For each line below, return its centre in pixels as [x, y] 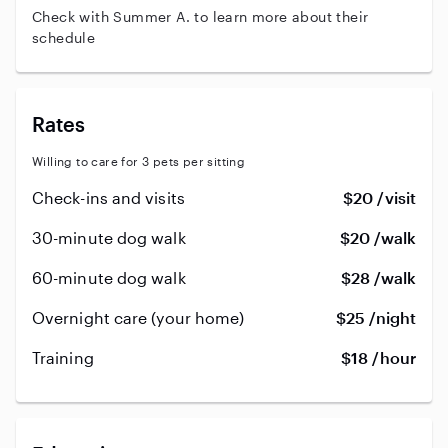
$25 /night [376, 317]
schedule [64, 37]
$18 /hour [378, 357]
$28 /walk [378, 277]
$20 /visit [379, 197]
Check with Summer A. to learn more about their [200, 16]
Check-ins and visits [108, 197]
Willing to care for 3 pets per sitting [139, 161]
